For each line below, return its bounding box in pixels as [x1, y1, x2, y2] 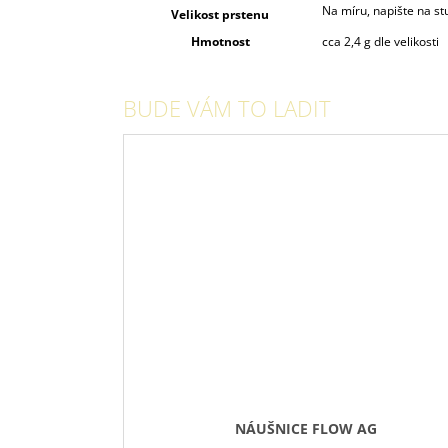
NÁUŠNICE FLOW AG [235, 418, 377, 438]
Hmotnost [190, 32, 250, 50]
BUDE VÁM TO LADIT [123, 93, 331, 124]
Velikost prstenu [171, 5, 269, 23]
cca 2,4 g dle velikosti [322, 32, 439, 50]
